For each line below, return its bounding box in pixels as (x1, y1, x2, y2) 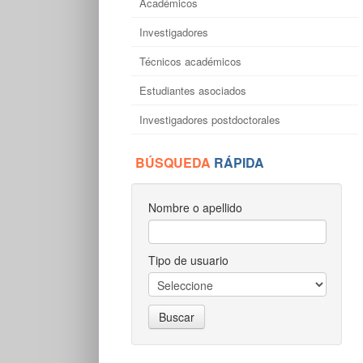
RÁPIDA (214, 153, 264, 172)
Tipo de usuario (148, 252, 228, 268)
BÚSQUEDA (135, 153, 214, 172)
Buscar (159, 309, 194, 325)
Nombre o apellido (148, 199, 242, 216)
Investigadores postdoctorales (139, 112, 284, 127)
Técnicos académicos (139, 53, 245, 69)
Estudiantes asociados (139, 83, 250, 98)
